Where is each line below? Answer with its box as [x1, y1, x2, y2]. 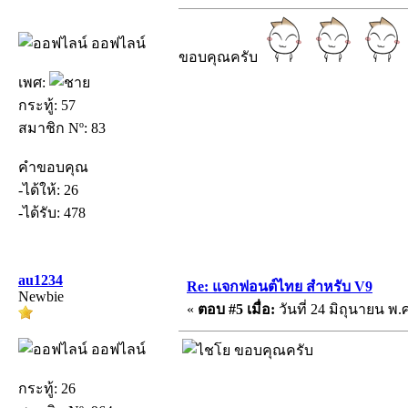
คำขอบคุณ [18, 158, 88, 175]
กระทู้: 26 [18, 380, 76, 396]
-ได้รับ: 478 [18, 204, 86, 220]
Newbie [18, 288, 64, 304]
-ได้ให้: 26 [18, 181, 78, 198]
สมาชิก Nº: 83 [18, 119, 106, 136]
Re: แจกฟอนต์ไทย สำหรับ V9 [187, 278, 372, 294]
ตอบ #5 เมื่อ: [198, 301, 275, 317]
